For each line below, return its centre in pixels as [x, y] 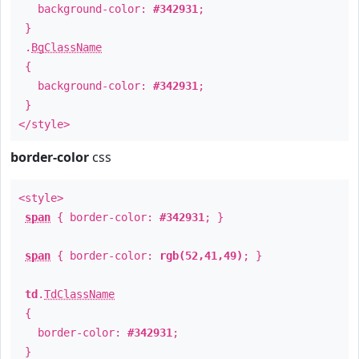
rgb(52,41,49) [201, 256]
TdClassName [79, 294]
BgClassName [67, 47]
